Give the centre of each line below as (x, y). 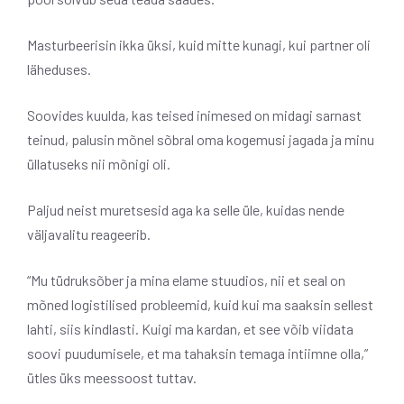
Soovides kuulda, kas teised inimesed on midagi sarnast (194, 115)
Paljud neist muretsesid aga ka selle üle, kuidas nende (186, 210)
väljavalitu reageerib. (89, 234)
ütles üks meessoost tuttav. (112, 378)
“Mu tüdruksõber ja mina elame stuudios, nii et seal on (186, 280)
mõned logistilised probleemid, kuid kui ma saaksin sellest (200, 305)
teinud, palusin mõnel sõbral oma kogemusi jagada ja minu (201, 140)
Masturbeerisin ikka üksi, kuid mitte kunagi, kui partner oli (199, 45)
